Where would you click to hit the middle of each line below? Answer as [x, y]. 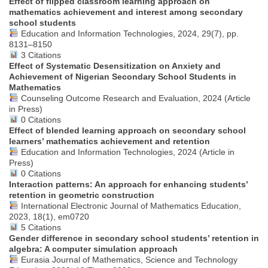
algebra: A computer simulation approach [93, 249]
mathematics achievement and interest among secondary [126, 12]
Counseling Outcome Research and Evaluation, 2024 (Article [134, 98]
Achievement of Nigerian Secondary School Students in [123, 76]
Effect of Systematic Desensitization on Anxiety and [115, 66]
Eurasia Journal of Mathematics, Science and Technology [128, 259]
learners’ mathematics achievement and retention [109, 141]
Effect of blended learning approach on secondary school [127, 130]
